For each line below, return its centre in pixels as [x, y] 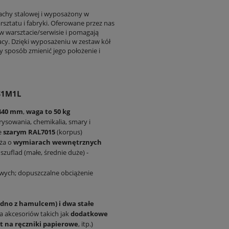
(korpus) [69, 132]
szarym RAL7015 [29, 132]
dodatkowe [89, 213]
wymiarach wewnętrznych [58, 142]
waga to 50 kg [48, 111]
